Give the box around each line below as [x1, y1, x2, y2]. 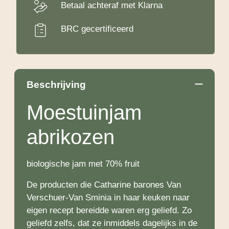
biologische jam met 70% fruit [27, 159, 140, 169]
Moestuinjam [27, 101, 142, 124]
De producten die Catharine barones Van [27, 180, 181, 190]
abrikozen [27, 126, 114, 149]
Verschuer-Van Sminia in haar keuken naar [27, 193, 190, 203]
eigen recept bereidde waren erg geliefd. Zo [27, 205, 192, 216]
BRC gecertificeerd [61, 24, 133, 34]
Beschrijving [27, 79, 86, 90]
